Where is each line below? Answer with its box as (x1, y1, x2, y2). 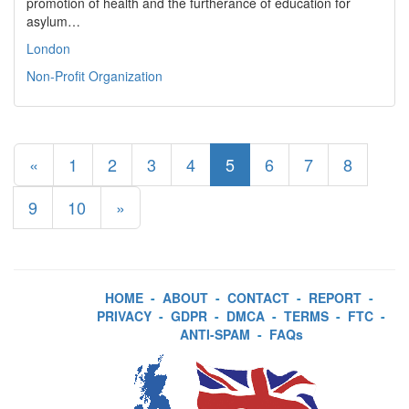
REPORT (309, 288, 362, 307)
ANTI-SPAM (179, 325, 250, 343)
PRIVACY (97, 307, 152, 325)
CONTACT (227, 288, 289, 307)
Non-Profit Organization (26, 67, 163, 85)
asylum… (26, 12, 80, 30)
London (26, 39, 70, 58)
